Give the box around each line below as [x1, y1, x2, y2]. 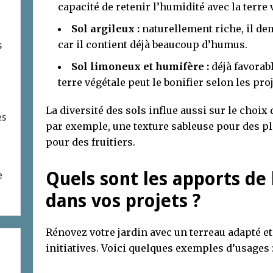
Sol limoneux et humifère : [71, 60, 209, 73]
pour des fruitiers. [46, 135, 135, 148]
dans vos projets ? [46, 190, 200, 211]
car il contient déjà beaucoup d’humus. [58, 38, 247, 51]
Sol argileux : [71, 22, 140, 35]
